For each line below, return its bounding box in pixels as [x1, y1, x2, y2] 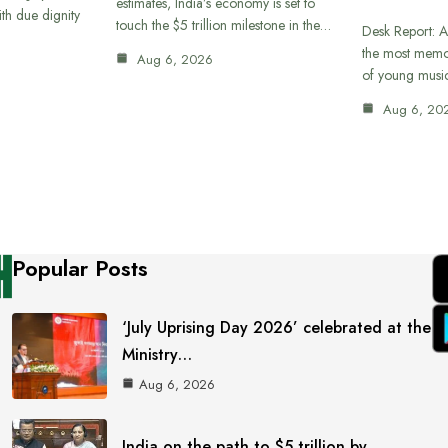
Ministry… [122, 342, 193, 366]
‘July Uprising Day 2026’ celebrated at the [122, 315, 432, 339]
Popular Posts [12, 252, 149, 284]
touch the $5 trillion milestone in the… [115, 14, 331, 35]
